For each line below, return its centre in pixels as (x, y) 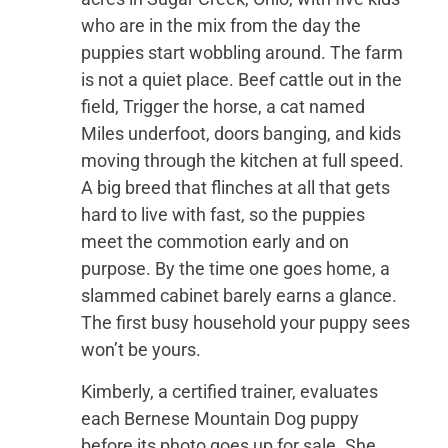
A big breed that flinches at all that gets (236, 188)
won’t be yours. (141, 350)
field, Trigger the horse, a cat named (223, 107)
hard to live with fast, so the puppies (223, 215)
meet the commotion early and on (215, 242)
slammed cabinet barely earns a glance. (239, 296)
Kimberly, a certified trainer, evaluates (230, 391)
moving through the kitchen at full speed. (243, 161)
